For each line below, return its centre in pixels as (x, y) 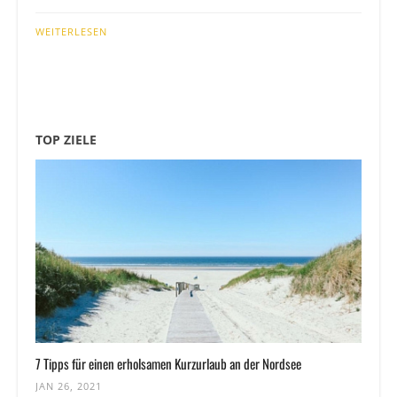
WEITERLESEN (71, 31)
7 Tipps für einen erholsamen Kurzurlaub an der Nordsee (168, 363)
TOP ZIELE (66, 140)
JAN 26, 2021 (69, 386)
